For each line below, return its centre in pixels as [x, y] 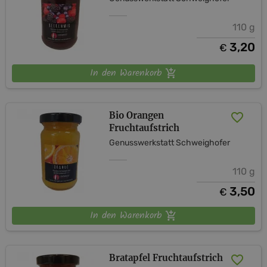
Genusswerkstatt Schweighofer [170, 142]
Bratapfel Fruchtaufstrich [166, 257]
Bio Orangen [137, 115]
